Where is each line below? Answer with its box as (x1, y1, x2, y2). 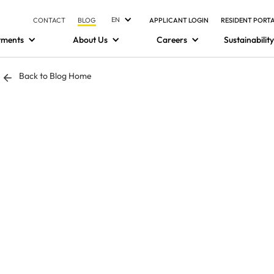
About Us (73, 34, 108, 45)
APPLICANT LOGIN (149, 15, 209, 24)
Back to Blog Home (19, 70, 92, 81)
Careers (157, 34, 187, 45)
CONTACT (33, 15, 65, 24)
